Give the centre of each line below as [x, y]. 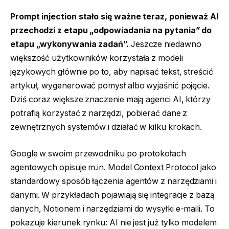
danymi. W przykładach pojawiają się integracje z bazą [112, 195]
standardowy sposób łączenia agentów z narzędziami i [113, 181]
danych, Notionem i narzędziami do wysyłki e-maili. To [112, 209]
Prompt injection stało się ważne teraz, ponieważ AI [114, 17]
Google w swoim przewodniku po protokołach [98, 153]
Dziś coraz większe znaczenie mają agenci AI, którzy [110, 100]
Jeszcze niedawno [165, 44]
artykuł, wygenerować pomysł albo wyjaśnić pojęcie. [110, 86]
